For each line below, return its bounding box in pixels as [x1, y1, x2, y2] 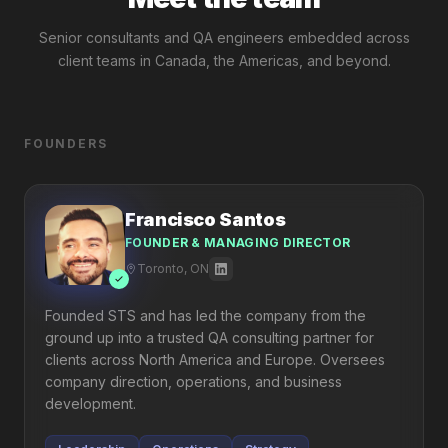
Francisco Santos [125, 209, 286, 230]
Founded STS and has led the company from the [45, 307, 366, 324]
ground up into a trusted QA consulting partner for [45, 329, 374, 346]
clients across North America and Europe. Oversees [45, 351, 385, 368]
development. [45, 395, 136, 412]
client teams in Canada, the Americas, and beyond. [57, 52, 391, 69]
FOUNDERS [24, 136, 108, 151]
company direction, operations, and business [45, 373, 342, 390]
